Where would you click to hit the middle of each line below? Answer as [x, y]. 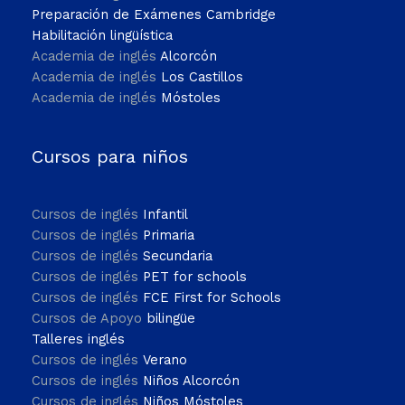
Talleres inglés [78, 339]
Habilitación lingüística [102, 36]
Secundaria [178, 256]
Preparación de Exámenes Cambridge [154, 15]
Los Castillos [202, 77]
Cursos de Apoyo [89, 319]
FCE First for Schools [212, 298]
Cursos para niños [110, 157]
